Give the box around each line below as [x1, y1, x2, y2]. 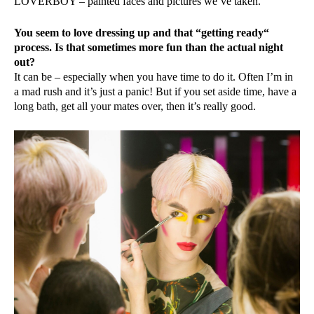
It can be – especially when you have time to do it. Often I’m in [14, 71, 293, 83]
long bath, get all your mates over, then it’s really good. [14, 100, 256, 113]
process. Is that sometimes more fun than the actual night [14, 41, 283, 54]
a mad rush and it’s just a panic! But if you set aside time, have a [14, 86, 296, 98]
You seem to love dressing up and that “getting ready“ [14, 27, 269, 39]
